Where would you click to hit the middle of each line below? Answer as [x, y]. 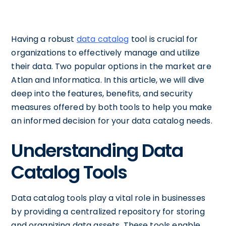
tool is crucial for [163, 39]
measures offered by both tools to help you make [112, 107]
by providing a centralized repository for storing [108, 212]
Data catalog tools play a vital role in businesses [108, 198]
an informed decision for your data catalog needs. [112, 121]
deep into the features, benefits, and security [102, 94]
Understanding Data [97, 151]
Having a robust [44, 39]
